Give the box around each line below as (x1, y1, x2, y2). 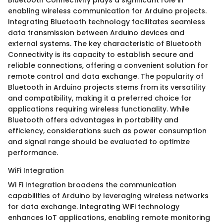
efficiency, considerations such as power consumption (8, 126, 207, 136)
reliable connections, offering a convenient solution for (8, 60, 208, 71)
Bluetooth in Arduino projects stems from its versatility (8, 82, 206, 93)
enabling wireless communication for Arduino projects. (8, 6, 207, 16)
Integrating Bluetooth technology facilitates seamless (8, 17, 205, 27)
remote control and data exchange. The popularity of (8, 71, 204, 82)
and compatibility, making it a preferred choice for (8, 93, 192, 104)
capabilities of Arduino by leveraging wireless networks (8, 191, 209, 201)
